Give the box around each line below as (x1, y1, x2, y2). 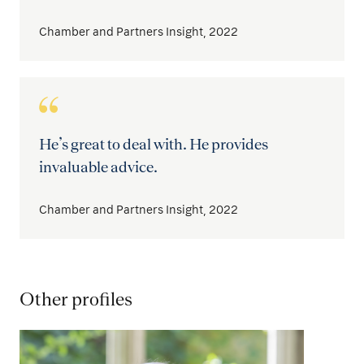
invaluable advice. (39, 157, 158, 175)
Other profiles (19, 288, 132, 310)
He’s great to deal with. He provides (39, 134, 268, 153)
